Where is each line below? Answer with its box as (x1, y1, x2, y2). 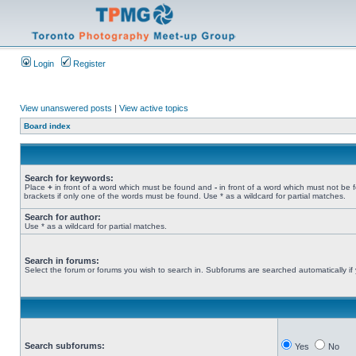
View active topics (119, 103, 188, 113)
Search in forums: (25, 256, 99, 265)
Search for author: (25, 212, 101, 222)
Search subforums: (25, 341, 105, 350)
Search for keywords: (25, 173, 114, 183)
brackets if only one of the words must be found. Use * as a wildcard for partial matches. (24, 192, 346, 200)
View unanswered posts (20, 103, 112, 113)
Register (71, 59, 106, 68)
